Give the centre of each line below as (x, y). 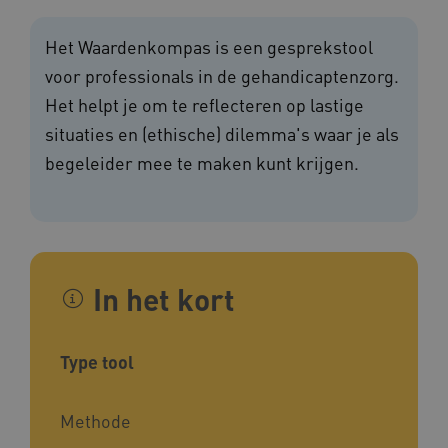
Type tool (97, 361)
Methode (95, 420)
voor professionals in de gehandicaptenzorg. (222, 75)
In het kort (164, 298)
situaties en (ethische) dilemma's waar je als (222, 133)
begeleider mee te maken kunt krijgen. (202, 162)
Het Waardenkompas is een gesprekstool (209, 46)
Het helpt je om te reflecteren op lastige (204, 104)
